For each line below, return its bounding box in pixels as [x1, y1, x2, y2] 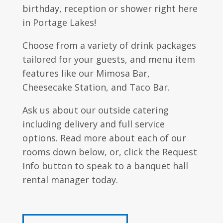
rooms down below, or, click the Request [22, 146, 197, 158]
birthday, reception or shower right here [22, 2, 198, 14]
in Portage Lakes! [22, 16, 96, 28]
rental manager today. [22, 174, 118, 186]
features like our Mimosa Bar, [22, 67, 150, 79]
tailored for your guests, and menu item [22, 53, 195, 65]
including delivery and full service [22, 118, 165, 130]
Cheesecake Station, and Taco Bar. [22, 81, 170, 93]
